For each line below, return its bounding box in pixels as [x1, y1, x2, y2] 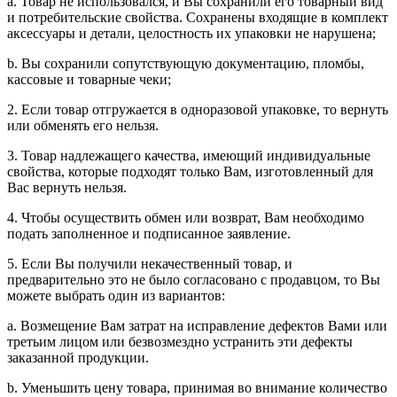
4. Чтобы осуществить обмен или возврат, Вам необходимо [7, 210, 364, 225]
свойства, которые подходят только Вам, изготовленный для [7, 164, 373, 179]
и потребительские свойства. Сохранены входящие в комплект [7, 10, 388, 25]
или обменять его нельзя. [7, 118, 159, 133]
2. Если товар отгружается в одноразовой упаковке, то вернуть [7, 102, 388, 117]
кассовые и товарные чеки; [7, 72, 171, 87]
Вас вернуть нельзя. [7, 180, 127, 195]
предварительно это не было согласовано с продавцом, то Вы [7, 272, 380, 287]
